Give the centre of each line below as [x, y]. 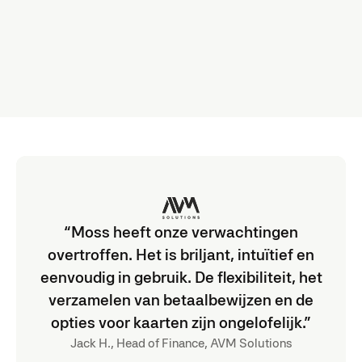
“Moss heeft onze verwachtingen [181, 232]
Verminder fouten [84, 43]
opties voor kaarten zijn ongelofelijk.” [181, 322]
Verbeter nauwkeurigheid [107, 63]
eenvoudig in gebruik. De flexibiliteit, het [181, 277]
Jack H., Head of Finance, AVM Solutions [181, 343]
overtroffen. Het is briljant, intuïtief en [181, 255]
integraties [46, 12]
